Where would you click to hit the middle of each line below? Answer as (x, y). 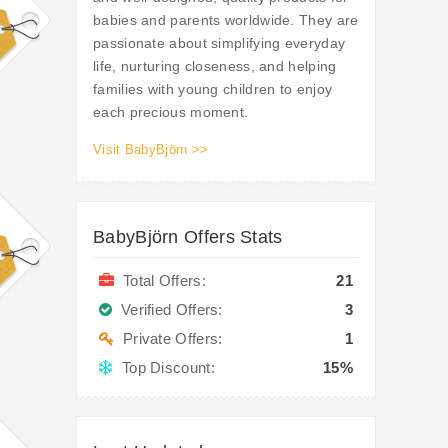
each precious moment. (171, 112)
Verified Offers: (167, 310)
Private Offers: (168, 339)
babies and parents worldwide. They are (226, 20)
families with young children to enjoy (213, 89)
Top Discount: (164, 368)
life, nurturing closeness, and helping (215, 66)
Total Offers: (160, 281)
